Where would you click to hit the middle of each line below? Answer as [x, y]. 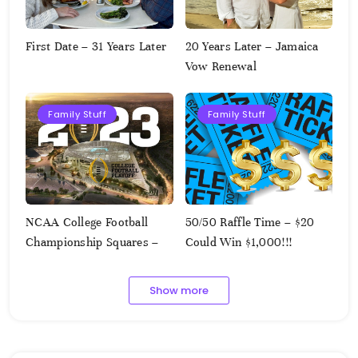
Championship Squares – [92, 243]
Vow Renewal [221, 67]
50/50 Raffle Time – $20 [250, 223]
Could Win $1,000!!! [239, 243]
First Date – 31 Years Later [96, 47]
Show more [179, 291]
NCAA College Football [87, 223]
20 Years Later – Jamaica [252, 47]
